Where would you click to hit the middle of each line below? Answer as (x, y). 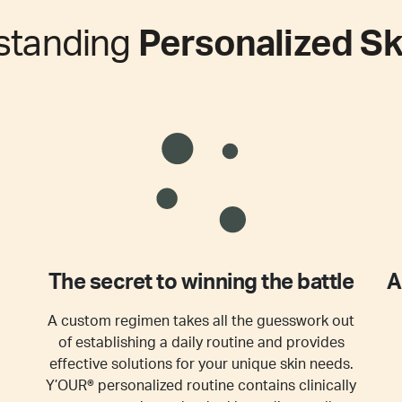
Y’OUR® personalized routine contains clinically (201, 386)
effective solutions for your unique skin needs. (201, 364)
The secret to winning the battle (201, 283)
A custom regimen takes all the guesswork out (201, 321)
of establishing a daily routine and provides (201, 343)
